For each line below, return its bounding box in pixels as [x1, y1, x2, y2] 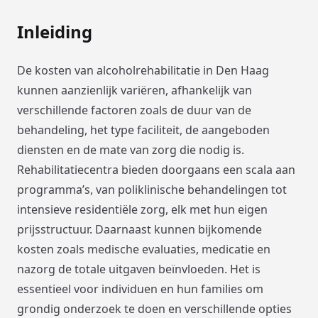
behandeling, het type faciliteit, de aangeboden [17, 122, 270, 138]
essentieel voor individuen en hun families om [17, 281, 263, 297]
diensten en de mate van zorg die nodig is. [17, 142, 244, 158]
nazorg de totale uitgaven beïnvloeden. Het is [17, 261, 261, 278]
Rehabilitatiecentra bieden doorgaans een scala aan [17, 162, 295, 178]
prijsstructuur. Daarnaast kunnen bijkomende [17, 221, 262, 238]
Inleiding [17, 20, 92, 44]
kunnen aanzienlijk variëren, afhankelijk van [17, 82, 252, 99]
